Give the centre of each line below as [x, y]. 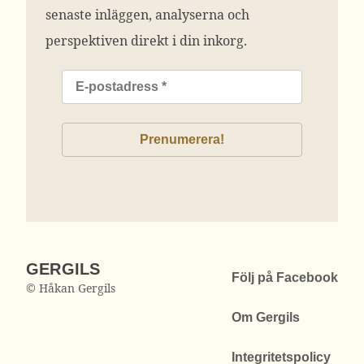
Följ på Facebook [285, 277]
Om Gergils [266, 317]
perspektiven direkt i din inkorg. [146, 41]
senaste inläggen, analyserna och [147, 15]
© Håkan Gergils [71, 288]
